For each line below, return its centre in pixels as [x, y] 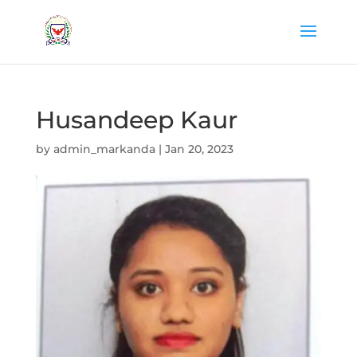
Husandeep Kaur [136, 120]
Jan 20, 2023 [199, 149]
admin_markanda [104, 149]
